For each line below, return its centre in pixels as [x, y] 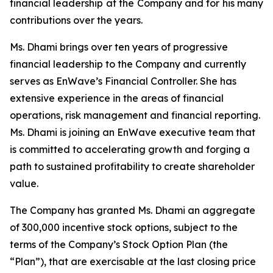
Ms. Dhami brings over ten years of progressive [119, 47]
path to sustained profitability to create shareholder [132, 166]
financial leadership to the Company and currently [128, 64]
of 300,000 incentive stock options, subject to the [124, 227]
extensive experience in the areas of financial [117, 98]
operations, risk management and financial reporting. [135, 115]
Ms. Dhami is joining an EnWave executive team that [133, 132]
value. [24, 183]
